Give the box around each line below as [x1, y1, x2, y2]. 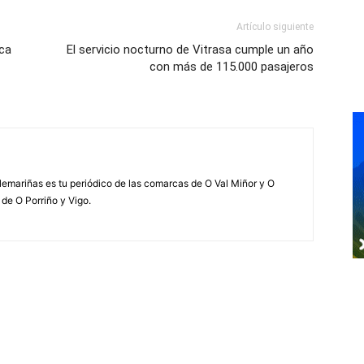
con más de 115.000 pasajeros [149, 59, 314, 75]
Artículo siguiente [236, 21, 314, 33]
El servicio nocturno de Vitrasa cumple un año [67, 42, 314, 58]
